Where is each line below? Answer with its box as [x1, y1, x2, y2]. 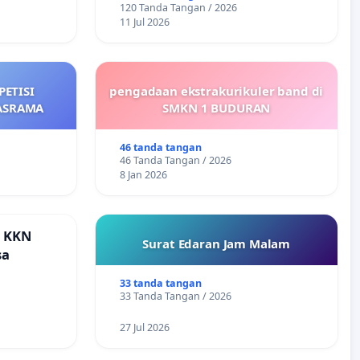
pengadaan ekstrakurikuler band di [109, 83, 324, 100]
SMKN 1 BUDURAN [162, 100, 271, 117]
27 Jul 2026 [120, 321, 170, 335]
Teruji [108, 6, 146, 25]
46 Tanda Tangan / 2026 [120, 153, 232, 168]
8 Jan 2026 [120, 168, 168, 182]
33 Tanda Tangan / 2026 [120, 289, 232, 304]
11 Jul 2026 [120, 15, 170, 30]
